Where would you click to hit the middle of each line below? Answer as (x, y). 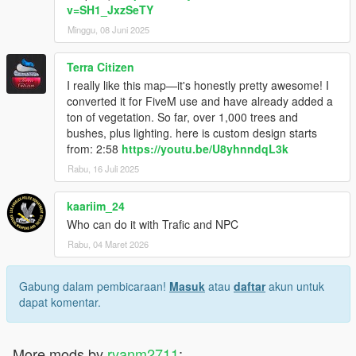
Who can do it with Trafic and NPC (153, 224)
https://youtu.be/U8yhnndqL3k (205, 149)
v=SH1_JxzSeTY (110, 10)
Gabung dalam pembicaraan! (94, 286)
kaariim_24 (96, 206)
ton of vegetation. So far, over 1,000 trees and (182, 117)
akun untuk (295, 286)
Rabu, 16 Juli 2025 (103, 169)
